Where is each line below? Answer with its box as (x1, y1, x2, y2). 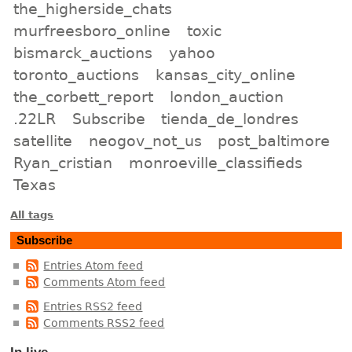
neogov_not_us (88, 131, 202, 149)
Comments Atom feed (43, 275, 166, 288)
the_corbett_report (13, 87, 154, 105)
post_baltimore (218, 131, 331, 149)
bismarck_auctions (13, 43, 153, 61)
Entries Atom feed (43, 258, 144, 272)
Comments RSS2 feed (43, 317, 165, 330)
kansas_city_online (155, 65, 295, 83)
